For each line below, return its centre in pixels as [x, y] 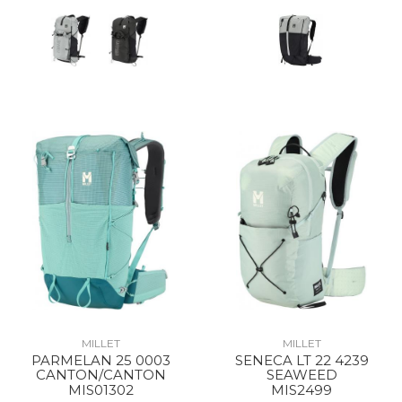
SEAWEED [301, 375]
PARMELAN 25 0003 [100, 360]
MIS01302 [100, 390]
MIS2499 [301, 390]
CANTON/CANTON [100, 375]
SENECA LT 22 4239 [301, 360]
